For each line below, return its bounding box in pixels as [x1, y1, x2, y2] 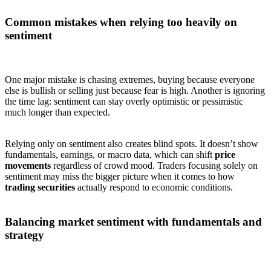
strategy [5, 228, 44, 241]
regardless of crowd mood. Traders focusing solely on [51, 160, 258, 171]
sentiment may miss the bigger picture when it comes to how [5, 171, 235, 182]
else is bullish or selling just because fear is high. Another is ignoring [5, 85, 265, 96]
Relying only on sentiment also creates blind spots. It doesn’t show [5, 139, 258, 149]
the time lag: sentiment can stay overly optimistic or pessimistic [5, 96, 243, 107]
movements [5, 160, 51, 171]
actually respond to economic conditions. [75, 182, 233, 193]
